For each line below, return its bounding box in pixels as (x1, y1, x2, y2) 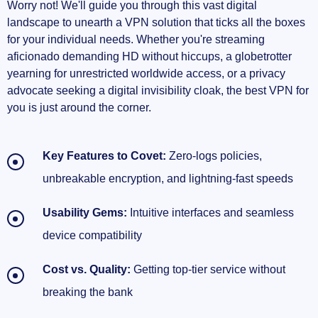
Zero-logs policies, (166, 150, 262, 163)
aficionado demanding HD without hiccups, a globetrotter (7, 50, 292, 63)
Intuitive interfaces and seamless (127, 207, 294, 219)
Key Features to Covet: (43, 150, 166, 163)
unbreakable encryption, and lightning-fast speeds (43, 172, 293, 185)
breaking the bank (43, 286, 133, 299)
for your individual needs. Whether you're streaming (7, 33, 265, 46)
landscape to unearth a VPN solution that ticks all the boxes (7, 16, 305, 29)
